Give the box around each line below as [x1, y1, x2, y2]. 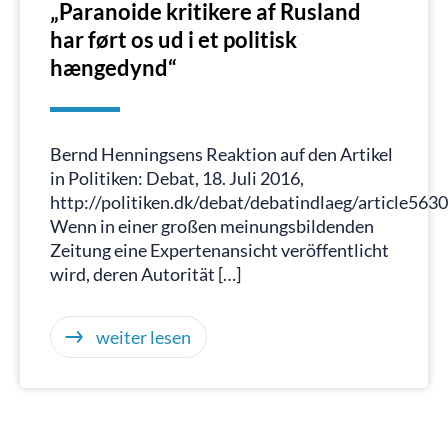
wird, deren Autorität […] [50, 263, 241, 285]
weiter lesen [96, 326, 191, 348]
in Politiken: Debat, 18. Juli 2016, [50, 167, 304, 189]
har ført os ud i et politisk [50, 26, 297, 53]
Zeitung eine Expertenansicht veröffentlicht [50, 239, 389, 261]
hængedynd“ [50, 54, 177, 81]
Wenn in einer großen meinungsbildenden [50, 215, 374, 237]
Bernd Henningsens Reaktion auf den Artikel [50, 143, 393, 165]
